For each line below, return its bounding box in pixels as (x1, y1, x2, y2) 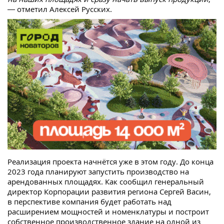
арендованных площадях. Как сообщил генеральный (7, 176, 204, 187)
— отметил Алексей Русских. (7, 4, 112, 14)
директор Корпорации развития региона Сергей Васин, (7, 186, 211, 197)
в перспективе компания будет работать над (7, 196, 171, 207)
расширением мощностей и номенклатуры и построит (7, 206, 209, 217)
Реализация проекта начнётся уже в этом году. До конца (7, 156, 213, 167)
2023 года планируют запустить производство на (7, 166, 189, 177)
